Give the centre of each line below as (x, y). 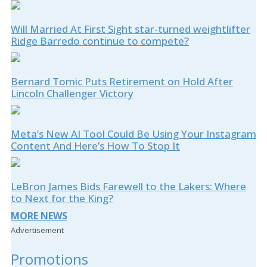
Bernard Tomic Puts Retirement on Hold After (122, 82)
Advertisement (37, 230)
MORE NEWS (39, 216)
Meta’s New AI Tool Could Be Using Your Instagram (133, 134)
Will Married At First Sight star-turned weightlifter (131, 29)
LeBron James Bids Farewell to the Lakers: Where (128, 187)
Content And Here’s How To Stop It (95, 146)
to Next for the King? (62, 198)
